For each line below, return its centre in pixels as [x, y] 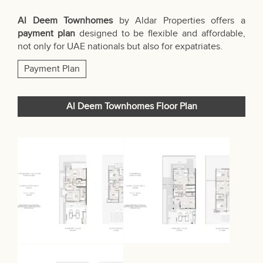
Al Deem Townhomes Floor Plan [131, 107]
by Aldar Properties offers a [179, 21]
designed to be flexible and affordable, [160, 34]
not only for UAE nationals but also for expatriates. [120, 47]
